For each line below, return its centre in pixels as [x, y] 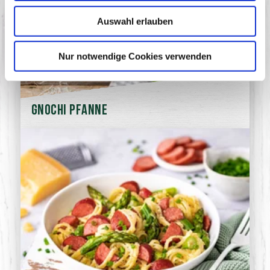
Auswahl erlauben [135, 21]
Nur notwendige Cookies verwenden [135, 56]
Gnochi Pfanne [70, 111]
